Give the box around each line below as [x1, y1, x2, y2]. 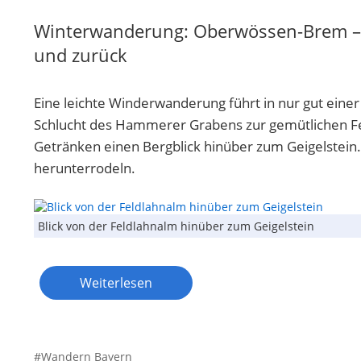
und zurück [34, 42, 127, 67]
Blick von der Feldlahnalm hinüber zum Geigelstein [38, 218, 314, 234]
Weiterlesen [80, 273, 152, 292]
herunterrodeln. [34, 158, 135, 177]
